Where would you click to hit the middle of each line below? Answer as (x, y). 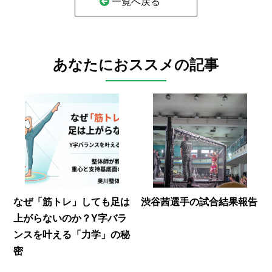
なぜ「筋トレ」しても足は (71, 202)
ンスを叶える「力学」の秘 (71, 234)
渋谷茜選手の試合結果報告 (199, 202)
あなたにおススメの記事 (136, 64)
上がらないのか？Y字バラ (70, 218)
